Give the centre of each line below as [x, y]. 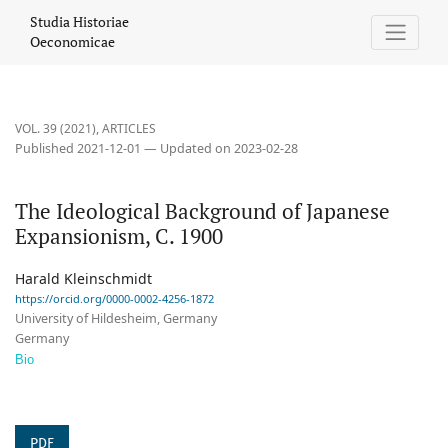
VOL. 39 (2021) [55, 129]
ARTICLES [129, 129]
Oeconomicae [72, 42]
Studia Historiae [79, 22]
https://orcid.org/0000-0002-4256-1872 [114, 299]
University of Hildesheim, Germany [116, 319]
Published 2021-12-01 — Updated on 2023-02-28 [156, 149]
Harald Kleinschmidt [83, 279]
